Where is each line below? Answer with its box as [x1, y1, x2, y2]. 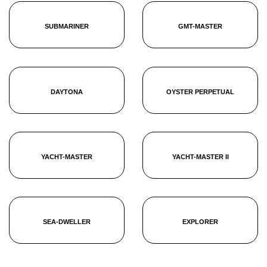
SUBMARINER [45, 23, 89, 30]
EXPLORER [182, 218, 218, 225]
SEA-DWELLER [43, 218, 91, 225]
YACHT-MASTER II [172, 153, 229, 160]
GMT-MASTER [178, 23, 222, 30]
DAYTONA [51, 88, 83, 95]
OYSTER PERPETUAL [166, 88, 234, 95]
